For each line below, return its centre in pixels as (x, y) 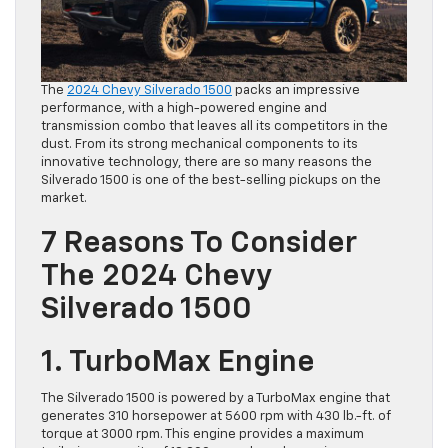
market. (64, 199)
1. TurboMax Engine (178, 363)
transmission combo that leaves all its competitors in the (214, 127)
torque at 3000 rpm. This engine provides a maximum (202, 435)
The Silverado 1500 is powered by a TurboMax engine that (215, 399)
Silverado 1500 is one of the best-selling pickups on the (211, 181)
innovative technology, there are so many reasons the (206, 163)
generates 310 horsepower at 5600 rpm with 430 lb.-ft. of (216, 417)
